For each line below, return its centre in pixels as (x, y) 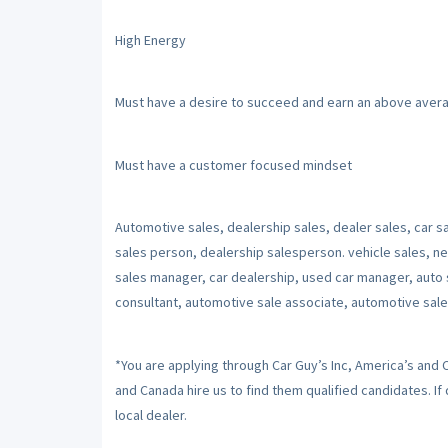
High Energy (150, 39)
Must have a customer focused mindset (233, 164)
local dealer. (150, 414)
